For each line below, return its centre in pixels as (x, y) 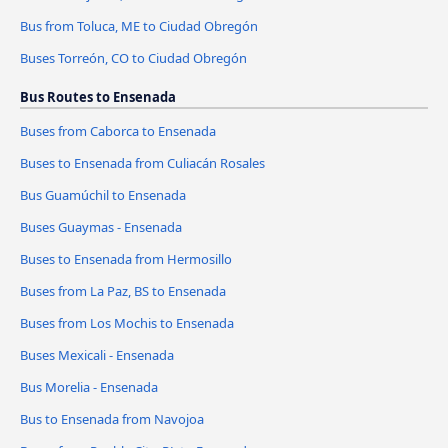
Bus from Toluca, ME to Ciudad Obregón (139, 26)
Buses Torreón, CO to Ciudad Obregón (133, 58)
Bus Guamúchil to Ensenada (103, 195)
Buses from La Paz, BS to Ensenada (123, 291)
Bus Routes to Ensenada (98, 97)
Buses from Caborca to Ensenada (118, 131)
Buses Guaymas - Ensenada (101, 227)
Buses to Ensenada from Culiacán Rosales (142, 163)
